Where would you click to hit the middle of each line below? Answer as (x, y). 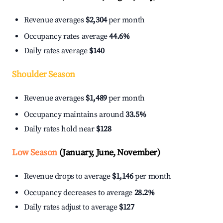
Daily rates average (56, 51)
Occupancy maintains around (75, 115)
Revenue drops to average (68, 176)
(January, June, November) (109, 153)
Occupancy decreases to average (79, 193)
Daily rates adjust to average (71, 207)
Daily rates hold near (60, 129)
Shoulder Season (44, 75)
